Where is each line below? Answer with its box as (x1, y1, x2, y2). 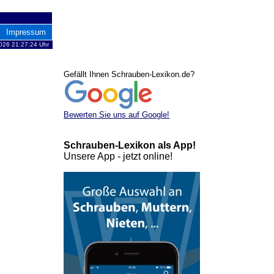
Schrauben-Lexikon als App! (64, 140, 196, 150)
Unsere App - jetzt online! (64, 151, 172, 161)
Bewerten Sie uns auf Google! (64, 110, 169, 119)
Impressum (6, 28, 46, 37)
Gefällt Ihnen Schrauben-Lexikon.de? (64, 70, 194, 79)
